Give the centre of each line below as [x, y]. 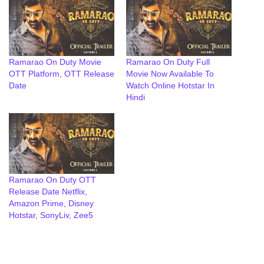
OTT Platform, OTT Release [62, 74]
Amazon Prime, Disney [51, 203]
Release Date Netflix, [48, 191]
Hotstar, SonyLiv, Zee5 [51, 215]
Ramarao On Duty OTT [52, 179]
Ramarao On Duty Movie [55, 62]
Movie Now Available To [170, 74]
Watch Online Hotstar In [170, 86]
